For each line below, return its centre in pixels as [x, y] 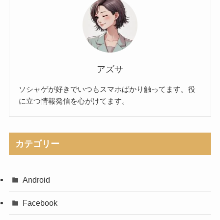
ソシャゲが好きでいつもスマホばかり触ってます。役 [107, 89]
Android [37, 180]
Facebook [40, 203]
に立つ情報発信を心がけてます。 [74, 101]
